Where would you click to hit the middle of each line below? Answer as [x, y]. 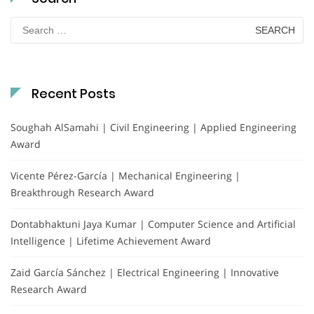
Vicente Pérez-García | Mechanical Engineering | [125, 175]
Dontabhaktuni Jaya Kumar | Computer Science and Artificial [153, 224]
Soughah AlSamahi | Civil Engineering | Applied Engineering [153, 127]
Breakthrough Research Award [82, 192]
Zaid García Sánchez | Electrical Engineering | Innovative [145, 272]
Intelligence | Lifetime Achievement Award [111, 240]
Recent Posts [74, 93]
